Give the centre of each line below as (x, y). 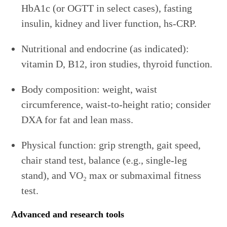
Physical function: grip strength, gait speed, (111, 145)
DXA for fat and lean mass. (78, 120)
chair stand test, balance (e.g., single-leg (104, 160)
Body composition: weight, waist (89, 89)
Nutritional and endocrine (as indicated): (105, 49)
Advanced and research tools (68, 215)
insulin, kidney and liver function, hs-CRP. (109, 24)
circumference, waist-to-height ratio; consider (116, 105)
